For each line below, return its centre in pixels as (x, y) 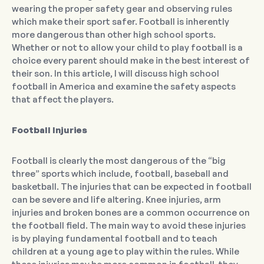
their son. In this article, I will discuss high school (115, 74)
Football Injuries (49, 130)
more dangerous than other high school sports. (114, 35)
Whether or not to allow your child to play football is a (127, 48)
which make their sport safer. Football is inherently (121, 22)
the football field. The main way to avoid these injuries (129, 226)
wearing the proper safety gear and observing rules (122, 9)
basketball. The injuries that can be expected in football (132, 187)
